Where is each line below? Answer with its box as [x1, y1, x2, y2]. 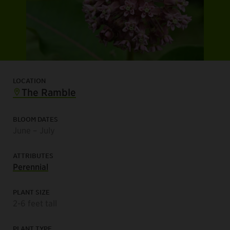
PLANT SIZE [13, 188, 50, 197]
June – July [13, 125, 55, 136]
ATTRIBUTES [13, 151, 53, 160]
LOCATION [13, 76, 46, 85]
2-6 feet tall [13, 198, 57, 208]
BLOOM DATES [13, 115, 58, 124]
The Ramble [19, 86, 76, 99]
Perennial [13, 161, 48, 172]
